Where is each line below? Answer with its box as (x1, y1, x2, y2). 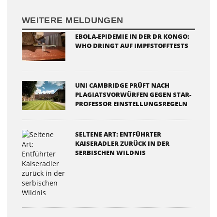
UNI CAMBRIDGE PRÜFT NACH (75, 80, 170, 90)
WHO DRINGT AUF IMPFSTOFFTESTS (75, 41, 188, 50)
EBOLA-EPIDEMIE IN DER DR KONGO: (75, 31, 189, 41)
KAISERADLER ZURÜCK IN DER (75, 139, 170, 148)
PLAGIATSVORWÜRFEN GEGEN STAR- (75, 90, 191, 99)
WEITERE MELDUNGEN (22, 15, 124, 25)
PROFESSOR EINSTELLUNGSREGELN (75, 99, 187, 108)
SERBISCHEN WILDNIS (75, 148, 146, 157)
